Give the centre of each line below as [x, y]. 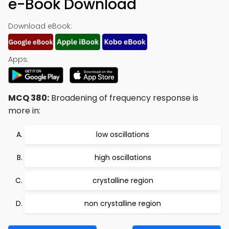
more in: [24, 111]
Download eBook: [40, 26]
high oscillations [123, 157]
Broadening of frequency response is [124, 98]
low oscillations [123, 134]
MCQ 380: [29, 98]
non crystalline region [123, 203]
